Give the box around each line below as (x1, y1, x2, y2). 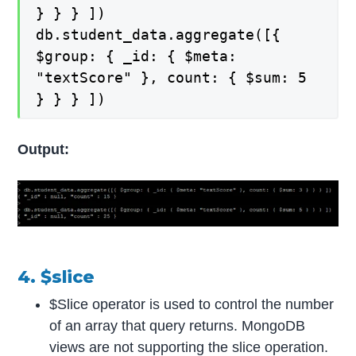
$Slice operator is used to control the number (49, 296, 335, 312)
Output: (17, 141, 70, 157)
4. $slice (17, 266, 95, 288)
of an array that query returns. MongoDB (49, 317, 306, 334)
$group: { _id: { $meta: (36, 48, 238, 65)
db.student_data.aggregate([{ (36, 26, 281, 44)
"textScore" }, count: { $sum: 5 (36, 69, 308, 87)
